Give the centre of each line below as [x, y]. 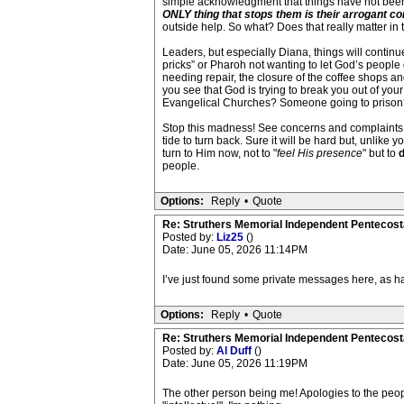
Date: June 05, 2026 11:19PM [234, 363]
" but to [380, 153]
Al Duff [235, 351]
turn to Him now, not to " [219, 153]
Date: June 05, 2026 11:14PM [234, 250]
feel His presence [319, 153]
